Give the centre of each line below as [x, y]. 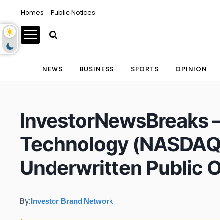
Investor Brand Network [72, 201]
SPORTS [144, 69]
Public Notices [73, 13]
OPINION [191, 69]
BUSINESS [96, 69]
